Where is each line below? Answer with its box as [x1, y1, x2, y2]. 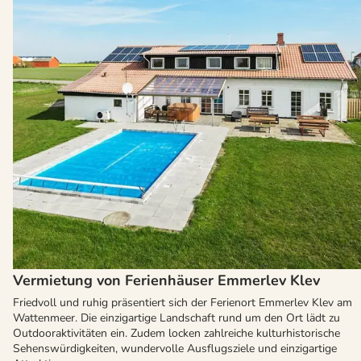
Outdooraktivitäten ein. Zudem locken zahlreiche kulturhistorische [13, 326, 340, 342]
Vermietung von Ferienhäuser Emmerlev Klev [13, 271, 320, 291]
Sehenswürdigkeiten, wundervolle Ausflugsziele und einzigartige [13, 341, 337, 357]
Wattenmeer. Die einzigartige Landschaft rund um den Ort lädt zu [13, 310, 340, 326]
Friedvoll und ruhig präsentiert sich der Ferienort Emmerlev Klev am [13, 295, 352, 311]
